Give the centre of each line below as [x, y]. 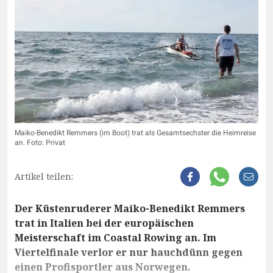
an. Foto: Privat [40, 143]
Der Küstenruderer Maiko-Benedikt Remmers [130, 209]
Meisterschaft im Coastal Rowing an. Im [115, 238]
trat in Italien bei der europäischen [104, 223]
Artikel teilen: [44, 177]
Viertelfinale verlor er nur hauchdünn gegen [129, 253]
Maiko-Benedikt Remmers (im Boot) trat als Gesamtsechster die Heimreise [135, 133]
